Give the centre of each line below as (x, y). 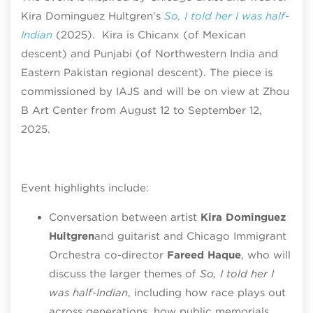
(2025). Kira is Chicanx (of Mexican (149, 35)
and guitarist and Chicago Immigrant (190, 236)
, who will (266, 255)
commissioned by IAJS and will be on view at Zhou (155, 91)
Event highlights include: (85, 188)
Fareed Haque (204, 255)
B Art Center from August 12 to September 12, (141, 110)
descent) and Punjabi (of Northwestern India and (150, 53)
